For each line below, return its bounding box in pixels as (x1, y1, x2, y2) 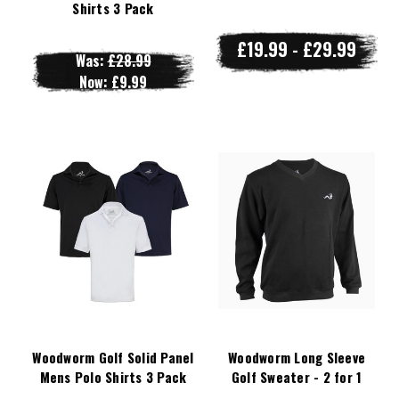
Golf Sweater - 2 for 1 (231, 366, 362, 387)
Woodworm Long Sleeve (228, 346, 365, 367)
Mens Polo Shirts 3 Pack (39, 366, 187, 387)
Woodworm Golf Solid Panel (32, 346, 194, 367)
